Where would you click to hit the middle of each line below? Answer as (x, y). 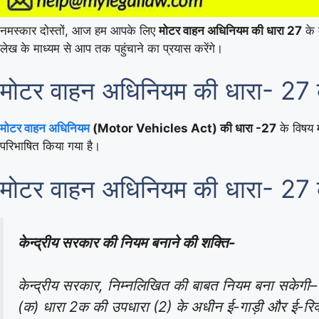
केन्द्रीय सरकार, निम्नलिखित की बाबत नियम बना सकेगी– (167, 286)
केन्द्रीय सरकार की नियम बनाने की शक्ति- (127, 242)
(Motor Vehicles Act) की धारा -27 (183, 128)
